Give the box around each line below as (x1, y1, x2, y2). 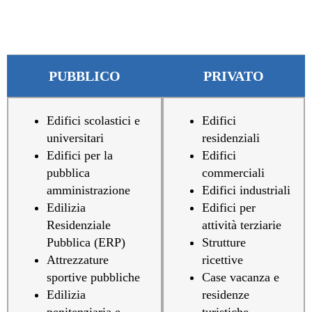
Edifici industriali (202, 183, 290, 198)
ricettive (202, 253, 247, 267)
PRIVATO (203, 68, 264, 84)
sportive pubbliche (47, 270, 140, 285)
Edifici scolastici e (47, 114, 140, 128)
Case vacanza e (202, 270, 279, 285)
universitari (47, 131, 104, 146)
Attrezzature (47, 253, 109, 267)
